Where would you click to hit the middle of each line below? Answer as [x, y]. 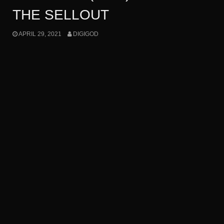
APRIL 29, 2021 [40, 34]
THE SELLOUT [61, 15]
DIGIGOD [85, 34]
